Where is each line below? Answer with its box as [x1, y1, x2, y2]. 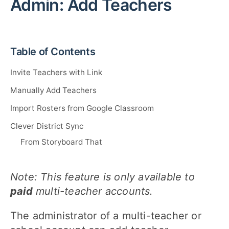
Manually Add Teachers [10, 85, 97, 96]
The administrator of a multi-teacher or [10, 210, 201, 222]
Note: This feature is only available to [10, 171, 195, 184]
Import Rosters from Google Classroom [10, 103, 154, 113]
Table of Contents [10, 45, 96, 58]
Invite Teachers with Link [10, 67, 102, 78]
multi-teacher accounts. [32, 185, 153, 198]
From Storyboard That [20, 137, 102, 147]
